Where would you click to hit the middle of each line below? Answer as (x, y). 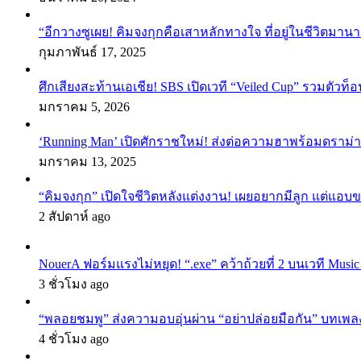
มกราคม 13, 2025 (87, 161)
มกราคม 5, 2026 (84, 106)
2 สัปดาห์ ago (75, 216)
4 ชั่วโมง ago (74, 338)
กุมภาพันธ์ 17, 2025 (92, 52)
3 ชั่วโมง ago (74, 284)
